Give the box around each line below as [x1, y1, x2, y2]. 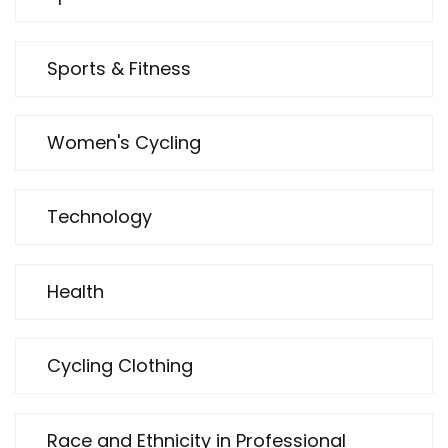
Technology [47, 204, 152, 230]
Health [47, 278, 104, 304]
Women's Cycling [47, 130, 201, 156]
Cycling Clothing [47, 353, 193, 379]
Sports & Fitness [47, 55, 191, 81]
